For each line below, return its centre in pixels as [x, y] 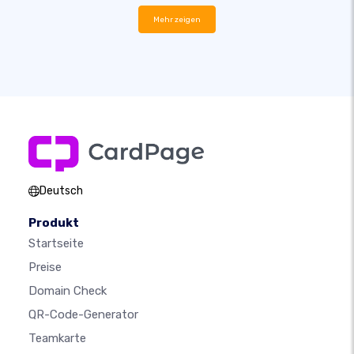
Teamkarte [57, 339]
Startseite [56, 244]
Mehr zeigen [177, 20]
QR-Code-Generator [83, 315]
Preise [45, 267]
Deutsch [61, 191]
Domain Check [68, 291]
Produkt [54, 223]
